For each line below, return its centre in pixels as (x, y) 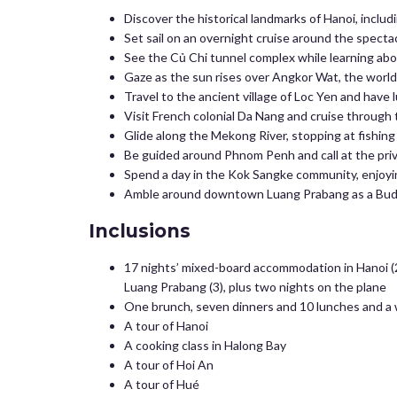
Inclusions (140, 231)
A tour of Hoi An (169, 365)
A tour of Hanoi (166, 326)
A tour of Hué (162, 384)
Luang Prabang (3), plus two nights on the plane (255, 287)
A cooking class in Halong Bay (205, 345)
